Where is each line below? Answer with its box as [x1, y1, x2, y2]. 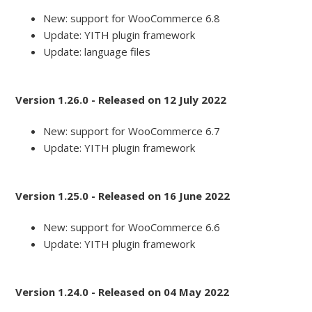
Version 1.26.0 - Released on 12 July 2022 [15, 93, 227, 107]
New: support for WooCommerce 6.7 [43, 124, 221, 139]
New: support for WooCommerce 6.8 [43, 11, 221, 26]
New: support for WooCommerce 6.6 [43, 220, 221, 235]
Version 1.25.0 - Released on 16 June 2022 [15, 189, 231, 203]
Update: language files [43, 45, 151, 59]
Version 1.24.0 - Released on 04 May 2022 [15, 285, 230, 299]
